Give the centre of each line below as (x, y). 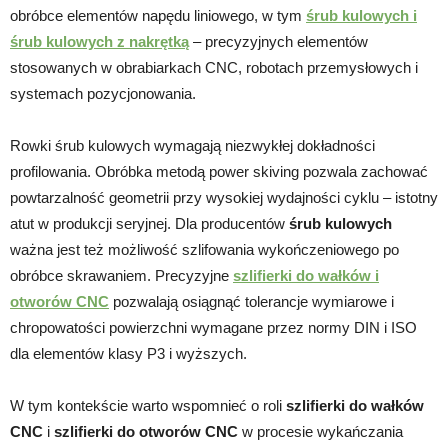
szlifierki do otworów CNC (146, 431)
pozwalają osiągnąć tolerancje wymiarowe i (251, 301)
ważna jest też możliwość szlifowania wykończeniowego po (204, 249)
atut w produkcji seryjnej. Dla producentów (149, 223)
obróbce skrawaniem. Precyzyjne (121, 275)
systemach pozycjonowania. (103, 93)
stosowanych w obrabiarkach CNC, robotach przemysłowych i (214, 67)
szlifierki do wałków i (306, 275)
